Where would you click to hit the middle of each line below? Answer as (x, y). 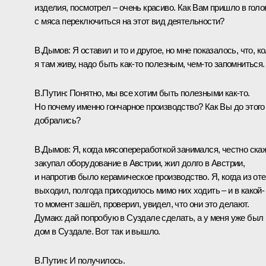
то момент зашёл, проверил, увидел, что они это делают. (142, 204)
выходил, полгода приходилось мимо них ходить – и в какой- (150, 190)
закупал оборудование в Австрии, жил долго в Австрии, (140, 163)
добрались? (58, 120)
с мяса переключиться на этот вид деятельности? (129, 21)
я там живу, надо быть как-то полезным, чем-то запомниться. (150, 64)
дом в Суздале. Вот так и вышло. (97, 231)
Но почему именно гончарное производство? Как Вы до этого (150, 106)
